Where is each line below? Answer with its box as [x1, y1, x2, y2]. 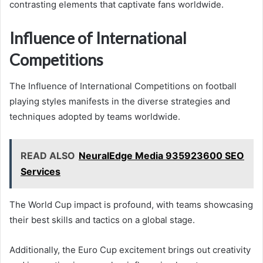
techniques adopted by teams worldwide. [9, 110, 180, 122]
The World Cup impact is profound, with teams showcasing [9, 198, 253, 210]
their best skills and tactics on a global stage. [9, 214, 195, 225]
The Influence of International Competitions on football [9, 80, 237, 92]
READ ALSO [21, 149, 75, 161]
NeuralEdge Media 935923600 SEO [79, 149, 244, 161]
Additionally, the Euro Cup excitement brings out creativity [9, 244, 251, 255]
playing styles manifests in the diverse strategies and [9, 95, 230, 107]
